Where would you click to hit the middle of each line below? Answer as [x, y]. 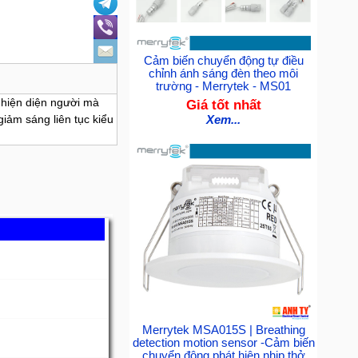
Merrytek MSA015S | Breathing [223, 330]
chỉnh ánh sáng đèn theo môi [224, 74]
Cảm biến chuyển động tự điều [223, 61]
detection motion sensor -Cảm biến [223, 342]
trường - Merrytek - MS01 [224, 87]
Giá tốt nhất [223, 105]
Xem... [224, 120]
